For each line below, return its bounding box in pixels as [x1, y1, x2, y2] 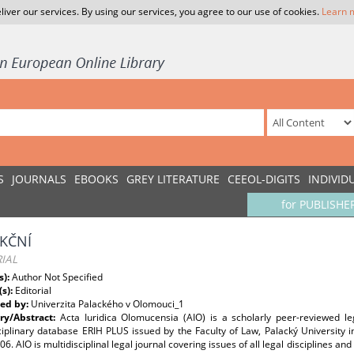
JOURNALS [12, 171, 66, 186]
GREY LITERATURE [126, 171, 220, 186]
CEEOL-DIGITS [228, 171, 300, 186]
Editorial [15, 284, 51, 297]
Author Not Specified [12, 270, 103, 284]
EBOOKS [74, 171, 119, 186]
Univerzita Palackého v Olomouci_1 [31, 297, 184, 311]
